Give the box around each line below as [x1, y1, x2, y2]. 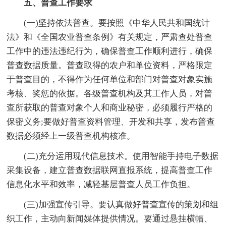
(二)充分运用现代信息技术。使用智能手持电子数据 [7, 151, 219, 161]
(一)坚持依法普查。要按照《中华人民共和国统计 [7, 18, 210, 28]
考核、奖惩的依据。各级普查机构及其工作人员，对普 [7, 88, 213, 98]
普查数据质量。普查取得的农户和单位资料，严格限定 [7, 60, 213, 70]
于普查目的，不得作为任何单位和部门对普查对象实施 [7, 74, 213, 84]
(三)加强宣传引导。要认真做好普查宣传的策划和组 [7, 199, 219, 209]
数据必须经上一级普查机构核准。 [7, 131, 136, 141]
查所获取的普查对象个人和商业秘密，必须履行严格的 [7, 102, 213, 112]
